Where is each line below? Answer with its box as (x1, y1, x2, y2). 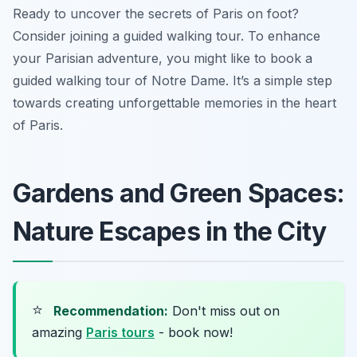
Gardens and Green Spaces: (13, 178, 345, 210)
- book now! (155, 324, 233, 341)
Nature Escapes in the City (13, 216, 327, 248)
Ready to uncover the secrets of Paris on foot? (13, 6, 299, 22)
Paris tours (86, 324, 155, 341)
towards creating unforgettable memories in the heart (13, 95, 336, 112)
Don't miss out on (168, 303, 280, 320)
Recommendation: (53, 303, 168, 320)
